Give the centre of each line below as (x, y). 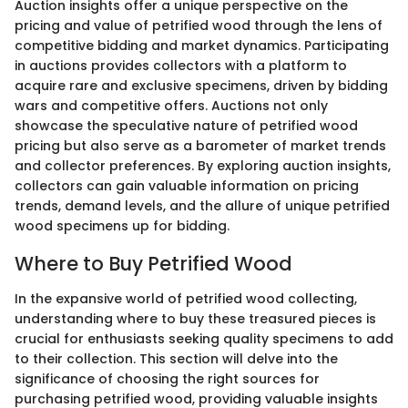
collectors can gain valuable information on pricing (187, 186)
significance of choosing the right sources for (167, 378)
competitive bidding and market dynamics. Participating (202, 46)
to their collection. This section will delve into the (176, 358)
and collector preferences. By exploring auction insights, (203, 166)
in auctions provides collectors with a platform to (181, 66)
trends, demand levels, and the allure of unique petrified (202, 206)
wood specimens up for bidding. (122, 226)
